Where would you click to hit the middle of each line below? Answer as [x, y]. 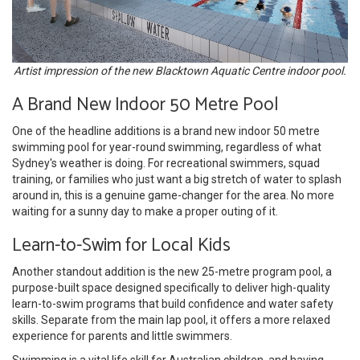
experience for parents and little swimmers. [122, 335]
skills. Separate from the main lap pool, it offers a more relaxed [171, 319]
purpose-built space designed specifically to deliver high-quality [171, 287]
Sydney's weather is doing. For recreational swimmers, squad [166, 163]
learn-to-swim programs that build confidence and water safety [173, 303]
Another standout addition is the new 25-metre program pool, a [172, 271]
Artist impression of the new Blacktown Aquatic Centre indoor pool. [180, 70]
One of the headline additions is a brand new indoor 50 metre [166, 131]
